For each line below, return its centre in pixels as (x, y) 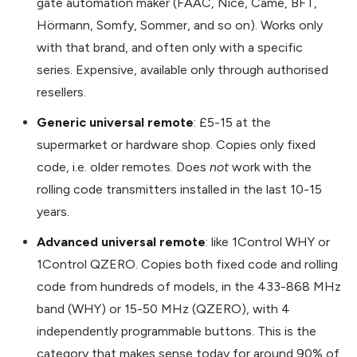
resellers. (61, 92)
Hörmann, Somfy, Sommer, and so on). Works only (180, 25)
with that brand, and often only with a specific (170, 47)
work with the (270, 167)
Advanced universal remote (121, 241)
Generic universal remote (115, 122)
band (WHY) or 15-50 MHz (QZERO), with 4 (163, 308)
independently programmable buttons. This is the (177, 331)
